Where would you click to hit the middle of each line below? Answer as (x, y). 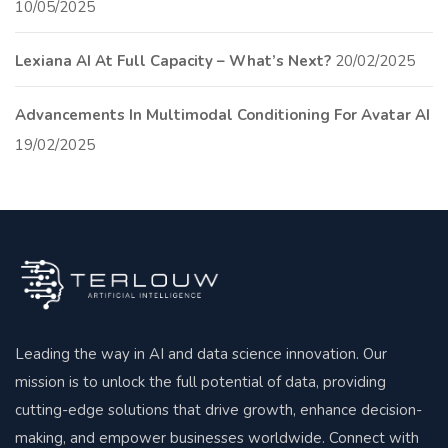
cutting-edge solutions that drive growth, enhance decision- (218, 409)
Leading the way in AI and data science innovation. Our (201, 353)
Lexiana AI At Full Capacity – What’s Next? (173, 60)
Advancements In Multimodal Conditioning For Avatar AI (222, 114)
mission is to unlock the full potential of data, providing (200, 381)
